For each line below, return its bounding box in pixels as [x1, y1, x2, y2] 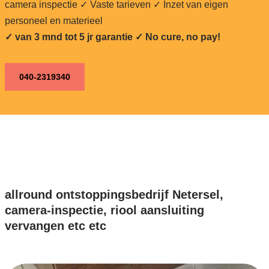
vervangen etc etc [4, 219, 106, 232]
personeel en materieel [4, 15, 103, 26]
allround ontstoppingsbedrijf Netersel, [4, 187, 223, 201]
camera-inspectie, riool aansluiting [4, 203, 204, 217]
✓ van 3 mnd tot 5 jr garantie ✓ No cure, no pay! [4, 31, 220, 42]
